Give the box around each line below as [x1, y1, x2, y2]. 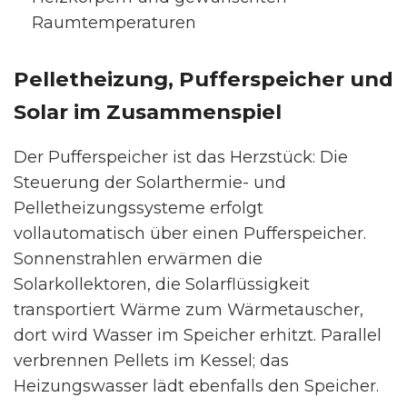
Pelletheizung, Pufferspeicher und [14, 66, 393, 92]
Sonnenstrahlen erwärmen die [14, 249, 263, 269]
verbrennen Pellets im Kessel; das [14, 351, 289, 371]
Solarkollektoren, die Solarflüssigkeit [14, 274, 310, 294]
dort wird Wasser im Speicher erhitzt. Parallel [14, 325, 382, 345]
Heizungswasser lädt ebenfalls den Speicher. [14, 376, 379, 396]
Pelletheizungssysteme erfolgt [14, 198, 263, 218]
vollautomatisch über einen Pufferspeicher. [14, 223, 366, 243]
